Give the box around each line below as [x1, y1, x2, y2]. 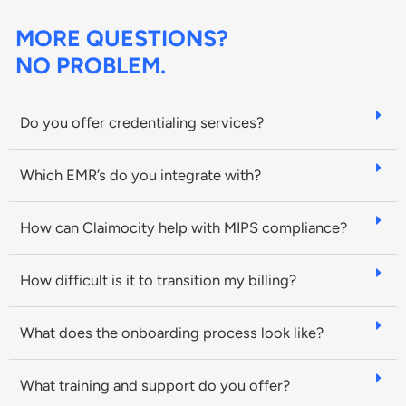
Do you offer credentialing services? [20, 112, 267, 131]
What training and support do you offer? [20, 375, 292, 394]
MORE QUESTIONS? [15, 24, 228, 52]
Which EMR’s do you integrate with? [20, 165, 261, 184]
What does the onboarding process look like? [20, 323, 324, 342]
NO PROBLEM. [15, 51, 166, 79]
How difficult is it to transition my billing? [20, 270, 298, 289]
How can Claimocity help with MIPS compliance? [20, 217, 349, 237]
